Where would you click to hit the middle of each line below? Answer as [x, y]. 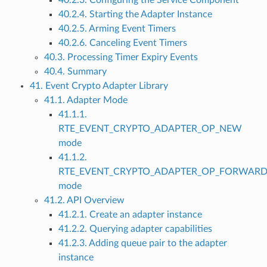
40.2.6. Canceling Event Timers [122, 43]
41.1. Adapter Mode [86, 100]
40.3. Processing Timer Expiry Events [121, 58]
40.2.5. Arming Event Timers [117, 29]
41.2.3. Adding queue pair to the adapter [142, 243]
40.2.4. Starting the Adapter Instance [135, 15]
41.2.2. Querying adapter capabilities [135, 229]
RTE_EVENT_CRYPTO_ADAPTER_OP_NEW [150, 129]
